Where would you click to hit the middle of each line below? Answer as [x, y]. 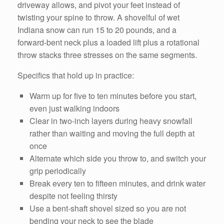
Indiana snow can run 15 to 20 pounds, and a [97, 30]
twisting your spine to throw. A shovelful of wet [98, 17]
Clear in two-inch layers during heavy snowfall [111, 121]
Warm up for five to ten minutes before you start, [113, 96]
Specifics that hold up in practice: [76, 75]
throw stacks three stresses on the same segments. [107, 55]
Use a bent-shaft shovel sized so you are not [108, 208]
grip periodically [58, 171]
